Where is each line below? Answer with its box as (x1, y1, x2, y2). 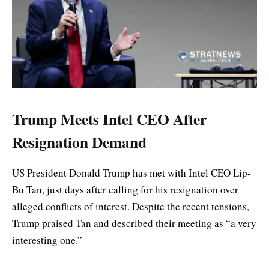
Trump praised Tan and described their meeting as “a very (12, 216, 256, 230)
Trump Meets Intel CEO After (12, 107, 207, 130)
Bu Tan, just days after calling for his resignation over (12, 182, 238, 196)
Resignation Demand (12, 130, 147, 153)
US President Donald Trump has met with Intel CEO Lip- (12, 165, 251, 180)
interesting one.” (12, 232, 82, 247)
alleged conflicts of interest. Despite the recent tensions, (12, 199, 249, 213)
